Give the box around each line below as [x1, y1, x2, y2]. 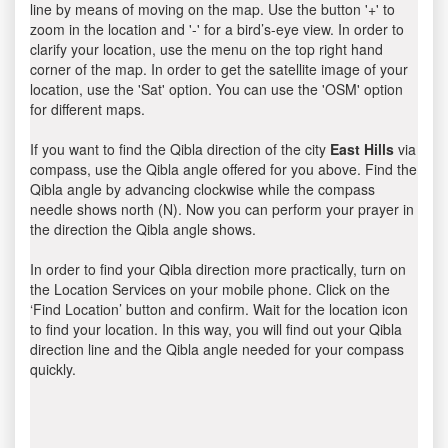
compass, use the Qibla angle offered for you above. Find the [30, 159, 417, 179]
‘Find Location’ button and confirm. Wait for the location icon [30, 299, 408, 319]
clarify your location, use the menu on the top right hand [30, 39, 383, 59]
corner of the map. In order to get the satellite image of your [30, 59, 408, 79]
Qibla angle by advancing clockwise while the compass [30, 179, 375, 199]
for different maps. [30, 99, 145, 119]
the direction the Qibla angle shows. [30, 219, 256, 239]
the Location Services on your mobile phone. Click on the [30, 279, 390, 299]
